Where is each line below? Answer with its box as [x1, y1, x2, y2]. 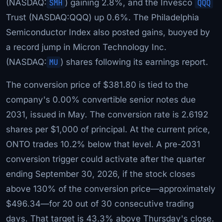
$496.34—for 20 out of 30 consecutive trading [6, 198, 194, 209]
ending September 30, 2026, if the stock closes [6, 168, 195, 179]
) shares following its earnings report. [60, 56, 208, 67]
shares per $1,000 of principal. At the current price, [6, 124, 210, 134]
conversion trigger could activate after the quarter [6, 154, 205, 164]
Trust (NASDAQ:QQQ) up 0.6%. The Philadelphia [6, 12, 199, 22]
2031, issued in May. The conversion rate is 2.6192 [6, 109, 208, 119]
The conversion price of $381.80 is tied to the [6, 79, 188, 90]
